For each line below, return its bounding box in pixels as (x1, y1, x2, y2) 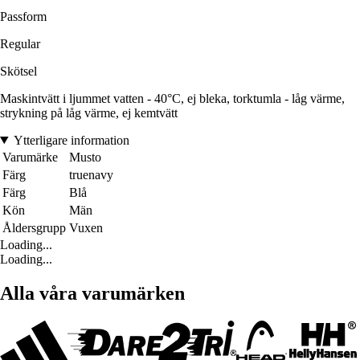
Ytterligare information (13, 133, 129, 147)
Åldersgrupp (2, 220, 66, 235)
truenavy (69, 167, 113, 182)
